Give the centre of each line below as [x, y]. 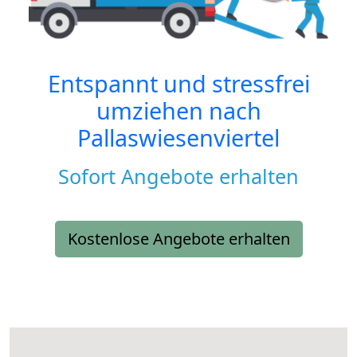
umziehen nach [178, 111]
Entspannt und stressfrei [178, 84]
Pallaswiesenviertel [178, 138]
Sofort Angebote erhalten [178, 177]
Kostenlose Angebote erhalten [178, 239]
